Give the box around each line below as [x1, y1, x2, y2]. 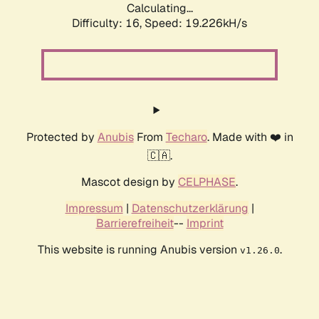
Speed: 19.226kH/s [145, 16, 247, 31]
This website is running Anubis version [37, 242, 240, 258]
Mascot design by [81, 174, 178, 190]
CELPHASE [178, 174, 236, 190]
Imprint [186, 216, 224, 231]
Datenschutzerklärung [131, 201, 249, 216]
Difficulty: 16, [72, 16, 145, 31]
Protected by [26, 130, 98, 145]
